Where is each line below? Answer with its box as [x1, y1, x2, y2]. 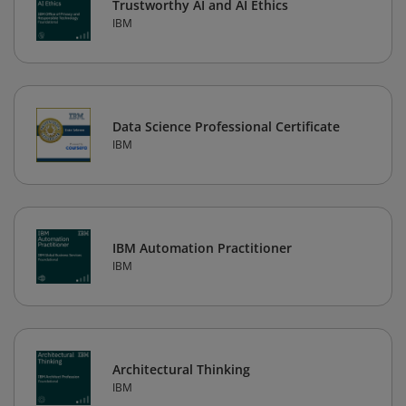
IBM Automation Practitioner [112, 239, 292, 257]
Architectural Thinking [112, 361, 250, 379]
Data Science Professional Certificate [112, 118, 340, 136]
